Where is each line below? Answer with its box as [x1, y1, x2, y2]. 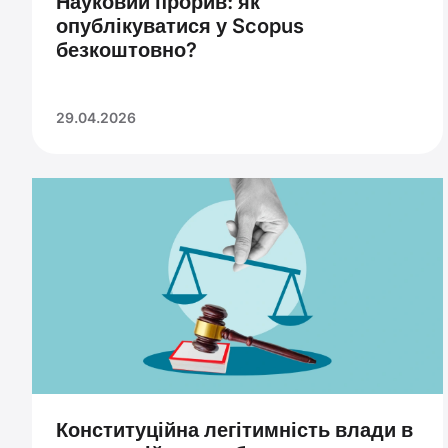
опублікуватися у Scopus [56, 14, 304, 39]
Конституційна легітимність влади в [56, 418, 413, 443]
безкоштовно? [56, 38, 197, 63]
